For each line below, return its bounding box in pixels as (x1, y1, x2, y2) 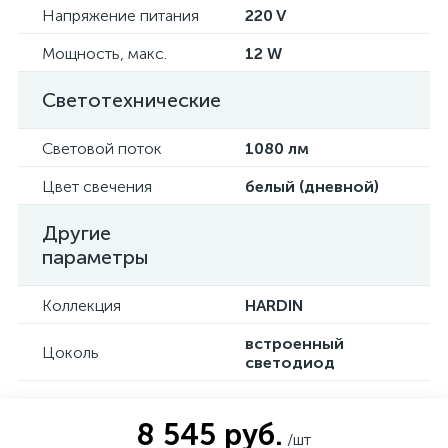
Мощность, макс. (42, 44, 167, 63)
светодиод (245, 353, 335, 372)
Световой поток (42, 139, 162, 158)
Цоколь (42, 343, 99, 362)
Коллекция (42, 296, 121, 315)
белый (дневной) (245, 177, 379, 196)
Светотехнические (42, 88, 221, 112)
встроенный (245, 334, 344, 353)
